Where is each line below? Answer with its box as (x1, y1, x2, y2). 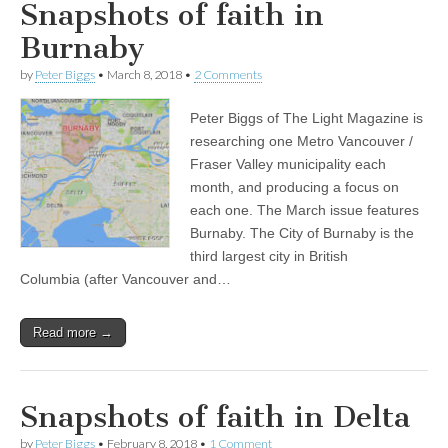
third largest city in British (190, 247, 348, 264)
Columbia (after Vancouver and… (20, 270, 231, 287)
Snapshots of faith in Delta (20, 398, 410, 435)
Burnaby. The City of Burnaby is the (190, 224, 414, 241)
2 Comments (194, 66, 262, 82)
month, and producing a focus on (190, 178, 399, 195)
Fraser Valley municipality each (190, 155, 386, 172)
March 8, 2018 (107, 66, 182, 82)
